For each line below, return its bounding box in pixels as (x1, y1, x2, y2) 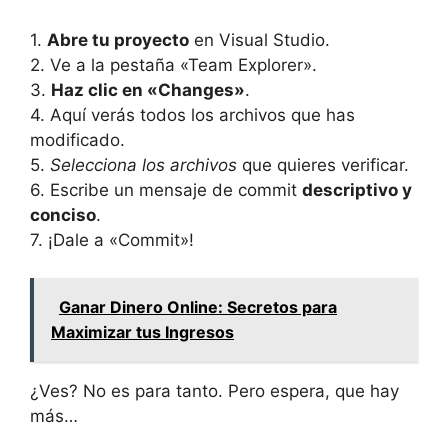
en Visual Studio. (189, 29, 330, 50)
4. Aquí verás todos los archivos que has (30, 104, 355, 125)
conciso (30, 204, 96, 225)
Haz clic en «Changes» (51, 79, 245, 100)
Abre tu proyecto (47, 29, 189, 50)
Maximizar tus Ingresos (51, 322, 234, 343)
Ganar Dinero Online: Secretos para (59, 297, 337, 318)
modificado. (30, 129, 125, 150)
